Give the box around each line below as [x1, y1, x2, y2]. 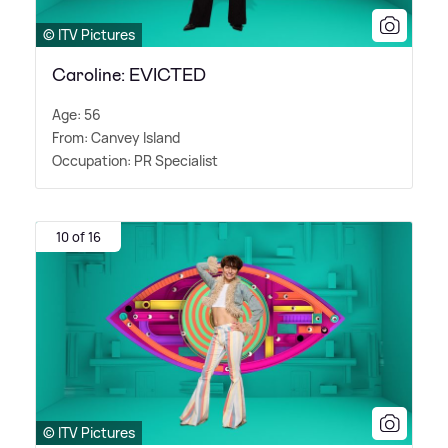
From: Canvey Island [52, 127, 180, 147]
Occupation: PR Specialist [52, 150, 218, 170]
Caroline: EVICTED [52, 62, 206, 87]
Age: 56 [52, 104, 101, 124]
